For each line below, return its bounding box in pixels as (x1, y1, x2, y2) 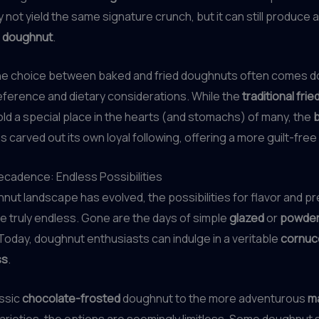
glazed (229, 209, 264, 226)
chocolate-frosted (22, 290, 120, 306)
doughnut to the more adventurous (120, 290, 308, 306)
